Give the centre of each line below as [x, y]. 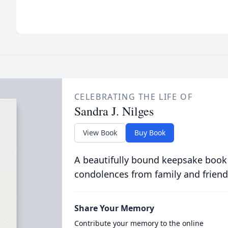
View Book [100, 133]
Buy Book [150, 133]
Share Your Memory [114, 208]
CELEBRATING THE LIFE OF [133, 97]
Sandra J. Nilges [114, 111]
